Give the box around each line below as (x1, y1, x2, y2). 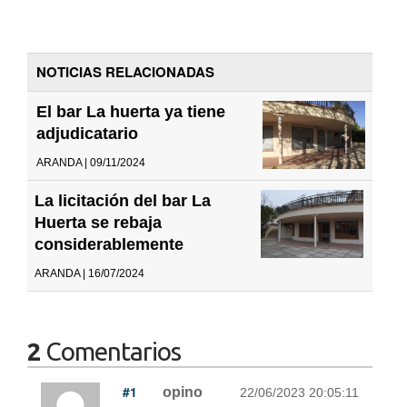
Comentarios (41, 336, 181, 365)
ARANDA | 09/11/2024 (36, 155, 145, 169)
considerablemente (35, 234, 184, 253)
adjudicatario (36, 124, 138, 143)
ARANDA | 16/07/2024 (35, 266, 144, 280)
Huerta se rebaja (35, 213, 162, 232)
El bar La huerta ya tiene (36, 102, 225, 121)
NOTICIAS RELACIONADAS (36, 61, 214, 82)
